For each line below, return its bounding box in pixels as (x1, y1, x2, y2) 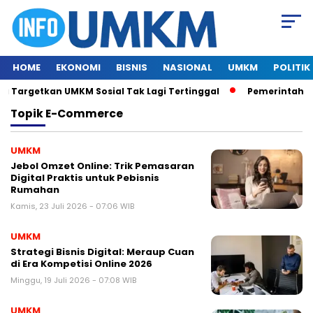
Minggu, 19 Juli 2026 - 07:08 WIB (10, 275, 136, 286)
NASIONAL (163, 61, 212, 75)
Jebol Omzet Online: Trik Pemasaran (10, 159, 194, 173)
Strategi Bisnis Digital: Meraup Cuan (10, 245, 194, 259)
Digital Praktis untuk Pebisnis (10, 171, 159, 185)
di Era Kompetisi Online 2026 (10, 257, 152, 271)
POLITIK (273, 61, 310, 75)
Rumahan (10, 183, 59, 197)
